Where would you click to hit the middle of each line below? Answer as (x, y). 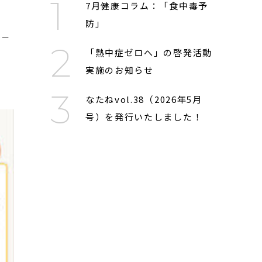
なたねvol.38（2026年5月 (144, 99)
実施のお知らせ (119, 70)
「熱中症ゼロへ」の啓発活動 (149, 53)
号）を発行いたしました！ (144, 117)
